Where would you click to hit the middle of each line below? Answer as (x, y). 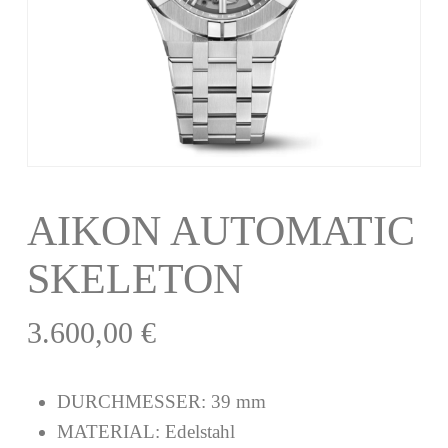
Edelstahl (199, 431)
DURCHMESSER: (133, 401)
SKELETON (134, 278)
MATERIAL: (110, 431)
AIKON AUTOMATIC (220, 230)
